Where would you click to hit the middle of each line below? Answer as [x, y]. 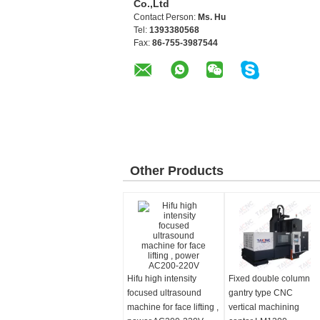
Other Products [177, 171]
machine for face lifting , [173, 307]
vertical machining [264, 307]
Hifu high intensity [162, 279]
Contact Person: [166, 17]
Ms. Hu [212, 17]
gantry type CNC [261, 293]
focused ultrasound [164, 293]
